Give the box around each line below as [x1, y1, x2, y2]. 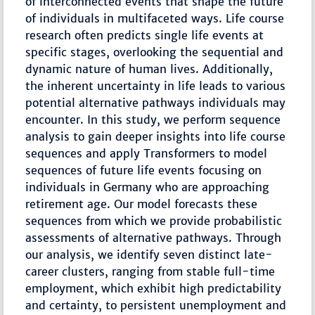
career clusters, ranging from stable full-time [25, 264, 276, 279]
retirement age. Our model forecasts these [25, 197, 258, 212]
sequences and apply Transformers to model [25, 146, 268, 161]
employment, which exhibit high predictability [25, 281, 282, 296]
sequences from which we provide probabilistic [25, 214, 283, 229]
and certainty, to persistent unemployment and [25, 298, 287, 313]
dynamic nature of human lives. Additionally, [25, 62, 274, 77]
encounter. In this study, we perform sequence [25, 112, 281, 127]
